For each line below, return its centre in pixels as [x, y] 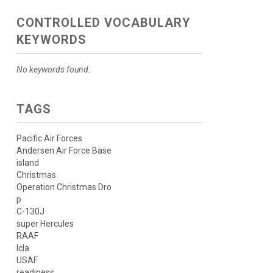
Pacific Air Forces [49, 139]
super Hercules [45, 224]
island [27, 163]
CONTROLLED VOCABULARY [103, 23]
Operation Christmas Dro [64, 187]
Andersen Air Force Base [64, 151]
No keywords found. [53, 70]
